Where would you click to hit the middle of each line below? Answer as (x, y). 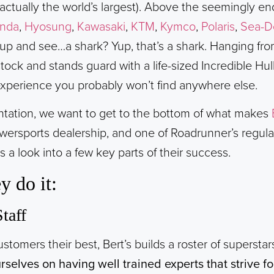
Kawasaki (101, 27)
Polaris (218, 27)
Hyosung (48, 27)
